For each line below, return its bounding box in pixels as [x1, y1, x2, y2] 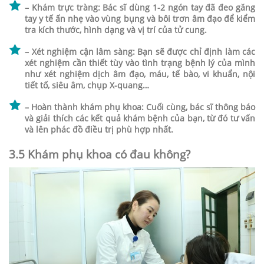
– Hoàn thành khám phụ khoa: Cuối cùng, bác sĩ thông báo [25, 101, 255, 113]
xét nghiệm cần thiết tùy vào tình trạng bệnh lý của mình [25, 57, 255, 69]
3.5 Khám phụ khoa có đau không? [9, 147, 190, 162]
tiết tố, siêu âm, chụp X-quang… [25, 80, 149, 91]
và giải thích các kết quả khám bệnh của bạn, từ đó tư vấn [25, 113, 255, 124]
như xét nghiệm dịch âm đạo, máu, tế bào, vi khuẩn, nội [25, 68, 255, 80]
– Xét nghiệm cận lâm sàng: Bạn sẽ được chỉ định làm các [25, 46, 255, 58]
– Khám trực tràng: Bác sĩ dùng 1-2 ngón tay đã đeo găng [25, 2, 255, 14]
